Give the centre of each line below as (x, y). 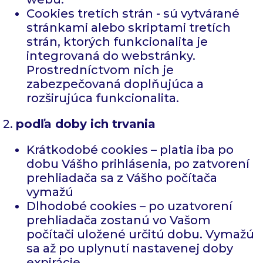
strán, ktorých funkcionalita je (117, 42)
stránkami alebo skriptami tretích (129, 28)
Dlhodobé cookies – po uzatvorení (129, 206)
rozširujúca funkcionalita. (103, 98)
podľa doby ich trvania (86, 124)
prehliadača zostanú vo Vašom (119, 220)
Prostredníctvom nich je (100, 70)
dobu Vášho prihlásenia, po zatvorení (138, 164)
